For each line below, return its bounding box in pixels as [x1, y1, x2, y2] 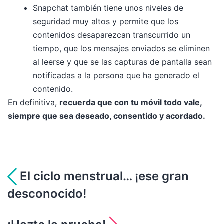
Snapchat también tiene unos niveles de [33, 3, 183, 13]
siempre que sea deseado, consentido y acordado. [8, 111, 205, 121]
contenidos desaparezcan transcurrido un [33, 30, 190, 40]
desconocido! [7, 186, 86, 201]
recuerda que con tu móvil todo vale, [59, 97, 202, 108]
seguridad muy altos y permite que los [33, 16, 178, 27]
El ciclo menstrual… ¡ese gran [17, 168, 189, 183]
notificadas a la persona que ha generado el [33, 70, 199, 81]
